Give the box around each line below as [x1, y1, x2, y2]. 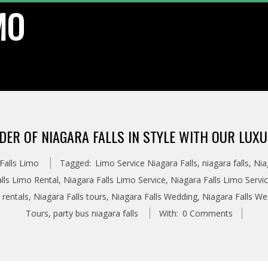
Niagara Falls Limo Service [63, 174, 166, 185]
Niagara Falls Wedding [111, 191, 197, 202]
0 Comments [182, 208, 233, 219]
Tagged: [60, 157, 91, 169]
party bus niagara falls [53, 208, 138, 219]
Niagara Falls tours [33, 191, 106, 202]
